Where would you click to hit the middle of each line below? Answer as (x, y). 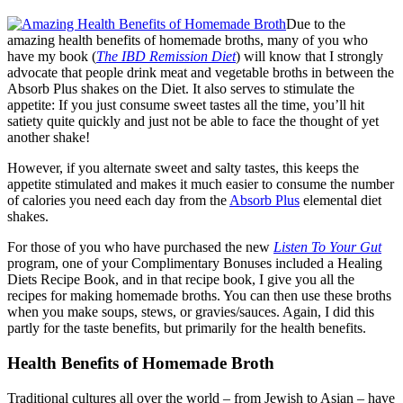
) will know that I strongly (309, 57)
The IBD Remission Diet (166, 57)
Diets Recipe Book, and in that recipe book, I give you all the (181, 280)
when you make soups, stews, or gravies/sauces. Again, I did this (191, 312)
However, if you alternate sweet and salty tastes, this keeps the (183, 168)
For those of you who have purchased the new (140, 247)
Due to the (316, 24)
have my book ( (52, 57)
